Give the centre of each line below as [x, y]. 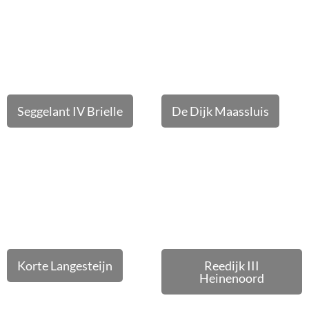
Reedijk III [232, 266]
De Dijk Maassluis [220, 111]
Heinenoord [232, 278]
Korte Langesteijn [65, 266]
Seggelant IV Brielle [70, 111]
